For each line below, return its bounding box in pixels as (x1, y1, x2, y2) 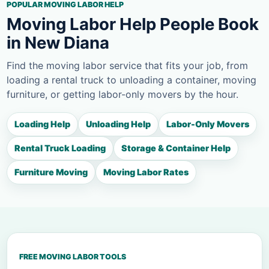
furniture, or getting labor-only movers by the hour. (7, 88, 238, 101)
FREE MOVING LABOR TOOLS (19, 252, 126, 262)
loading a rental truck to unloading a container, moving (7, 74, 256, 86)
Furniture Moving (14, 167, 88, 178)
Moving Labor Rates (103, 167, 189, 178)
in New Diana (7, 32, 109, 53)
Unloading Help (86, 119, 151, 130)
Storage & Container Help (121, 143, 231, 154)
